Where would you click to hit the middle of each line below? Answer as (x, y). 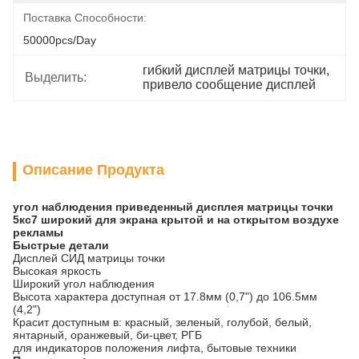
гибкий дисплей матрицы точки (235, 70)
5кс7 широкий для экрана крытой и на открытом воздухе (176, 220)
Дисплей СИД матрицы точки (89, 258)
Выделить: (56, 77)
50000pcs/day (60, 40)
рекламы (38, 232)
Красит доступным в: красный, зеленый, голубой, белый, (162, 322)
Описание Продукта (93, 170)
